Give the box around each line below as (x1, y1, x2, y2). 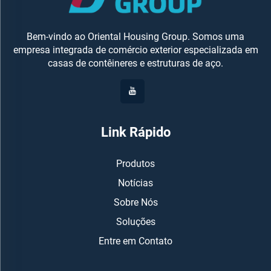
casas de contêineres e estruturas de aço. (48, 57, 223, 69)
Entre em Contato (99, 235, 172, 247)
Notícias (118, 177, 153, 189)
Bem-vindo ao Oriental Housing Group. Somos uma (27, 30, 244, 42)
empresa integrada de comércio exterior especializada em (13, 44, 258, 56)
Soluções (116, 215, 155, 227)
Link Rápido (100, 124, 171, 140)
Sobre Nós (113, 196, 158, 208)
